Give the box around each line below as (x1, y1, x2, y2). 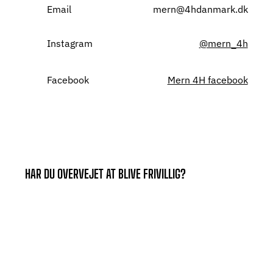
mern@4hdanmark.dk (152, 3, 248, 16)
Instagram (47, 37, 93, 50)
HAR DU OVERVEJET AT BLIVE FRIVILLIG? (25, 166, 186, 181)
